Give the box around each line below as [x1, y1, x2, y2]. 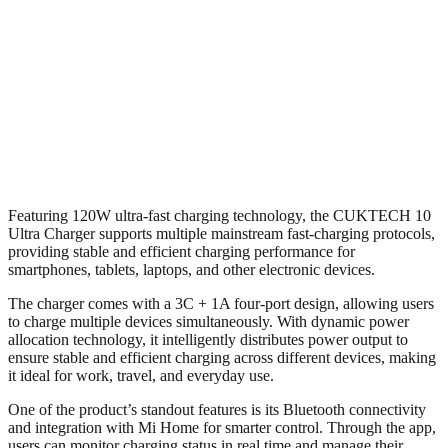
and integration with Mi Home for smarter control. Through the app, [8, 418, 436, 436]
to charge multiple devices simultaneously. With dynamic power [8, 312, 409, 330]
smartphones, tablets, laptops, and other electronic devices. [8, 260, 375, 278]
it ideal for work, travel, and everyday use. [8, 366, 274, 384]
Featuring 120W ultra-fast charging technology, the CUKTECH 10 [8, 206, 431, 224]
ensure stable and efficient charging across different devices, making [8, 348, 436, 366]
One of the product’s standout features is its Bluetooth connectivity [8, 400, 426, 418]
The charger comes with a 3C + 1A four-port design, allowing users [8, 294, 434, 312]
